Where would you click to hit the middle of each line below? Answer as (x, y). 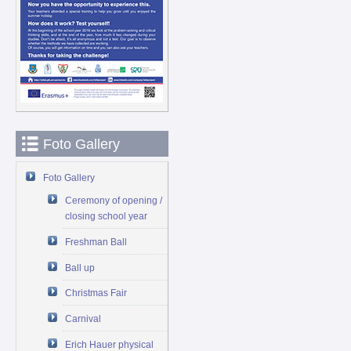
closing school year (107, 216)
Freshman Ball (96, 242)
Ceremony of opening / (114, 200)
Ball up (80, 268)
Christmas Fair (96, 293)
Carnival (83, 319)
